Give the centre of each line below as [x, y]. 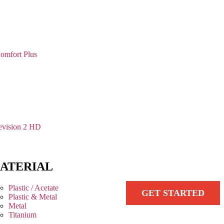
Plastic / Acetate [33, 188]
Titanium [22, 215]
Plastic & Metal [32, 197]
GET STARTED [173, 193]
